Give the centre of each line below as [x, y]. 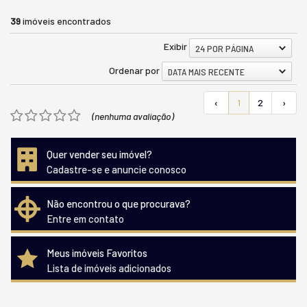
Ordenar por [134, 70]
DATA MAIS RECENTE [206, 72]
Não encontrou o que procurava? [119, 204]
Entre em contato [85, 219]
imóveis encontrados [66, 21]
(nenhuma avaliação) [133, 116]
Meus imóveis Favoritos [97, 253]
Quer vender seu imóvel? [99, 155]
